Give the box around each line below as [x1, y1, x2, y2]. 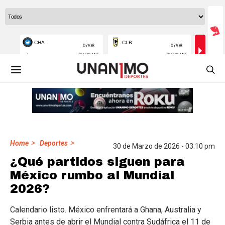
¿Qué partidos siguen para [10, 155, 185, 168]
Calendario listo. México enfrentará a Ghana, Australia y [10, 205, 201, 214]
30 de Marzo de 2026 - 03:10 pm [113, 142, 215, 150]
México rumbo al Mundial [10, 169, 174, 182]
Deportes [40, 139, 68, 147]
